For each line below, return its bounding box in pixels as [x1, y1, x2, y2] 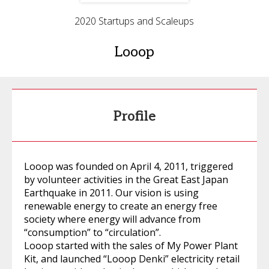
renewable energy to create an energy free [24, 199, 217, 213]
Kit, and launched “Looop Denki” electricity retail [24, 252, 240, 266]
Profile [113, 109, 156, 125]
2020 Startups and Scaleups [74, 14, 195, 28]
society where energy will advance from [24, 213, 201, 226]
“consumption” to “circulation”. [24, 226, 161, 240]
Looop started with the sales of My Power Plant [24, 239, 238, 253]
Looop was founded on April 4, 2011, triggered [24, 160, 233, 174]
